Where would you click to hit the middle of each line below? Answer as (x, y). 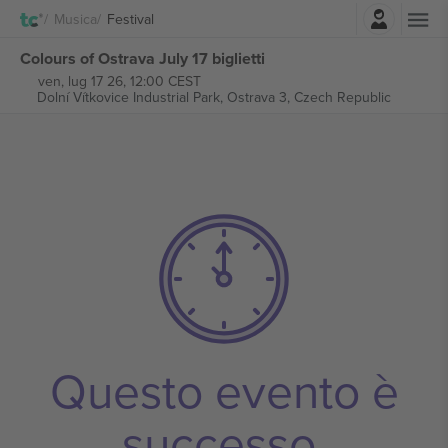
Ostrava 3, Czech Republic (308, 97)
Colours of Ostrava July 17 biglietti (142, 58)
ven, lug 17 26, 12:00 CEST (119, 81)
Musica (75, 18)
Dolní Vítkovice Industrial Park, (131, 97)
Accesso (279, 13)
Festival (130, 18)
